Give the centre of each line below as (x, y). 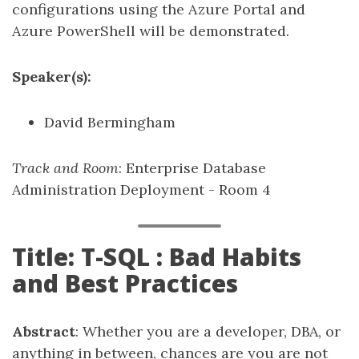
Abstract (44, 331)
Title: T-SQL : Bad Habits (157, 257)
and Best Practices (125, 283)
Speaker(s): (52, 77)
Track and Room (65, 168)
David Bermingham (110, 122)
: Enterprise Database (192, 168)
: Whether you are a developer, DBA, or (208, 331)
